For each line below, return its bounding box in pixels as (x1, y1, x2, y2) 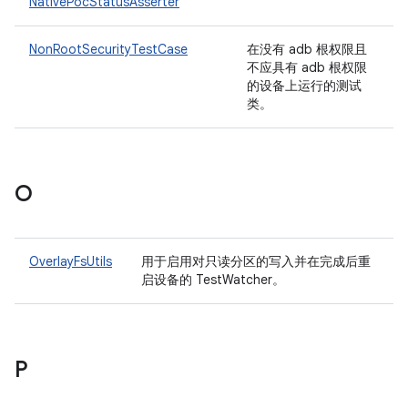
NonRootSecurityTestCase (29, 41, 188, 57)
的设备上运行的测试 (247, 77, 362, 94)
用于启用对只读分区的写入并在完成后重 (141, 253, 371, 270)
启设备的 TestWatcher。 (141, 271, 289, 288)
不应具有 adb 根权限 (247, 59, 367, 76)
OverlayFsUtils (29, 253, 112, 270)
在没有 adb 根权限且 (247, 41, 367, 57)
